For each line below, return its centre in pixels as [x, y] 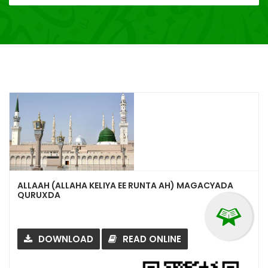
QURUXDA [39, 195]
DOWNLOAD [66, 239]
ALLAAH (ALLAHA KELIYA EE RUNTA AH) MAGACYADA [125, 186]
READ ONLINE [152, 239]
